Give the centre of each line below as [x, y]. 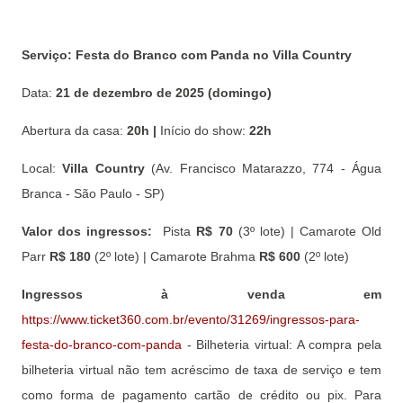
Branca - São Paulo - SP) [93, 193]
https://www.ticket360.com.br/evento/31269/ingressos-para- [191, 319]
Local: [39, 168]
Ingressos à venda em [201, 294]
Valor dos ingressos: [93, 231]
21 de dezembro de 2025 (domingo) [164, 93]
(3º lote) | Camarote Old [310, 231]
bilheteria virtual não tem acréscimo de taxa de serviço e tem [201, 370]
